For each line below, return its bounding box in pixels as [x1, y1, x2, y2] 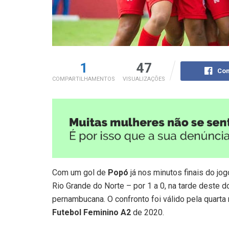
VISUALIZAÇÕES [123, 76, 165, 83]
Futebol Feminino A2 [52, 208, 131, 218]
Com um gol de [52, 168, 108, 178]
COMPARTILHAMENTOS [52, 76, 115, 83]
